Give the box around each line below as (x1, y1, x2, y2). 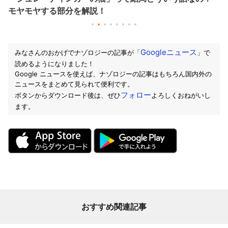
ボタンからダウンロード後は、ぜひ (15, 91, 121, 100)
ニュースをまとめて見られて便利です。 (15, 80, 134, 89)
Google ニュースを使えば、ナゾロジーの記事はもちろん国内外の (15, 70, 212, 78)
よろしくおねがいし (151, 91, 211, 100)
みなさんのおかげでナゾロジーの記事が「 (15, 48, 140, 57)
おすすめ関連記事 (81, 201, 147, 212)
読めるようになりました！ (15, 60, 94, 68)
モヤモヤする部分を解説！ (8, 5, 106, 16)
